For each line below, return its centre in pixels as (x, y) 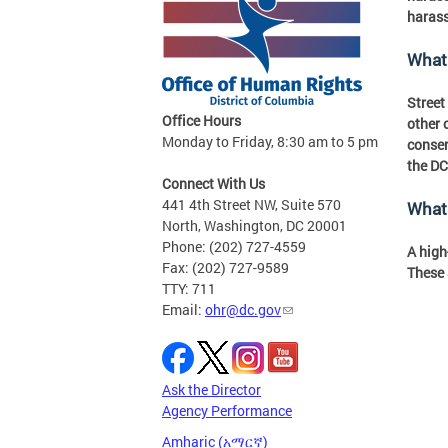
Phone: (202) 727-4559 (234, 247)
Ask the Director (211, 390)
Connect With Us (213, 184)
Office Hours (201, 121)
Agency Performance (227, 411)
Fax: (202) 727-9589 (225, 268)
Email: (183, 310)
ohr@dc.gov (243, 310)
